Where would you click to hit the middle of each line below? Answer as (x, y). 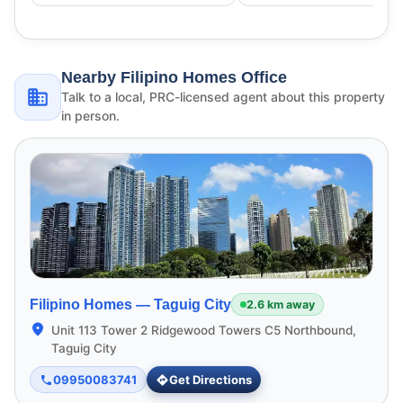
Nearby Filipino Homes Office (174, 78)
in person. (90, 116)
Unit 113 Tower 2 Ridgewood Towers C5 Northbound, (204, 331)
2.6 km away (280, 304)
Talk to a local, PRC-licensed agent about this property (223, 97)
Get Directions (210, 379)
